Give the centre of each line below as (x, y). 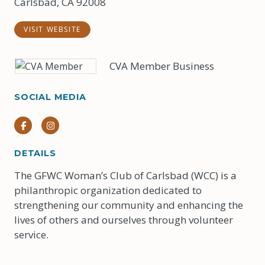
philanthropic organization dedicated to (108, 190)
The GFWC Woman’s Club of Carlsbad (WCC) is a (125, 175)
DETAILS (35, 153)
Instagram (75, 125)
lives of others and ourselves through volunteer (124, 220)
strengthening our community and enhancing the (129, 205)
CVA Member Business (162, 66)
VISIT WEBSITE (52, 29)
